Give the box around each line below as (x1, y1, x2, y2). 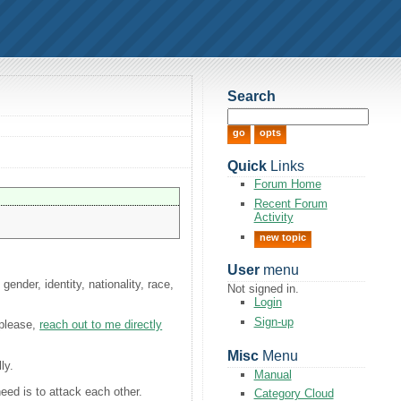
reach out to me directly (39, 318, 163, 332)
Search (226, 89, 276, 105)
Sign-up (253, 314, 294, 328)
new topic (259, 231, 306, 243)
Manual (253, 367, 292, 381)
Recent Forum (253, 196, 328, 210)
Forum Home (253, 177, 321, 192)
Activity (253, 209, 294, 224)
